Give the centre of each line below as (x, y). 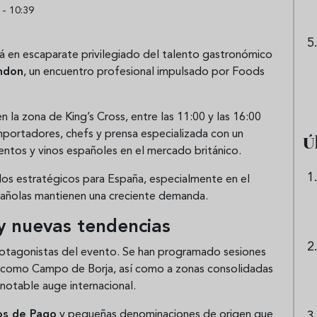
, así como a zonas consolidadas (193, 269)
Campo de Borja (73, 269)
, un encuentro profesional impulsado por (128, 72)
